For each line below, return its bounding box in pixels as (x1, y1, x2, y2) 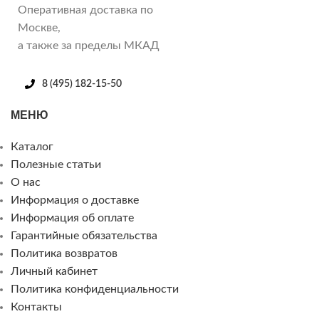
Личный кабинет (11, 266, 98, 277)
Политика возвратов (11, 248, 117, 259)
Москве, (18, 22, 61, 33)
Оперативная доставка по (18, 4, 153, 16)
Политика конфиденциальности (11, 283, 179, 295)
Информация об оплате (11, 212, 134, 224)
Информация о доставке (11, 194, 139, 206)
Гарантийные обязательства (11, 230, 157, 241)
